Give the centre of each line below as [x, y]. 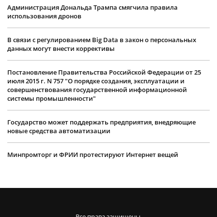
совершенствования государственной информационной [97, 90]
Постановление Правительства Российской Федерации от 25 [104, 72]
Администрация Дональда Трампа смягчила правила [93, 8]
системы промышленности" [52, 99]
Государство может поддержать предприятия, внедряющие [101, 122]
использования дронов [44, 16]
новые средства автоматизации [59, 131]
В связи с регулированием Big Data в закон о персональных [102, 40]
